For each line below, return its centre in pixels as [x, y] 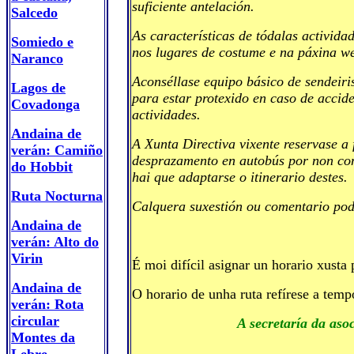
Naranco [37, 58]
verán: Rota [47, 304]
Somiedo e [42, 42]
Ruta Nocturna [57, 196]
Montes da [43, 337]
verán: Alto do [55, 242]
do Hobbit [42, 167]
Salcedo [34, 13]
